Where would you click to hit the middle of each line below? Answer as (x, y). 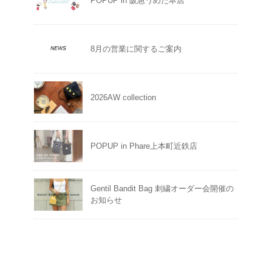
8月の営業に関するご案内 (136, 49)
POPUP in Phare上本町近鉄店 (144, 146)
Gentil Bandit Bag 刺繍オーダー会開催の (162, 188)
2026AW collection (123, 97)
